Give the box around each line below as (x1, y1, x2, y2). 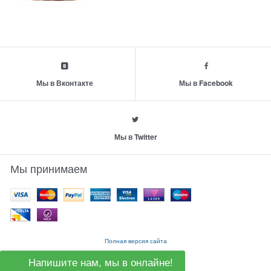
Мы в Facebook (179, 77, 233, 89)
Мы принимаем (10, 160, 88, 176)
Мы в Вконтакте (36, 77, 93, 89)
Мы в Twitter (114, 131, 157, 142)
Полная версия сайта (104, 235, 167, 245)
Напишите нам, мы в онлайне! (25, 257, 173, 269)
